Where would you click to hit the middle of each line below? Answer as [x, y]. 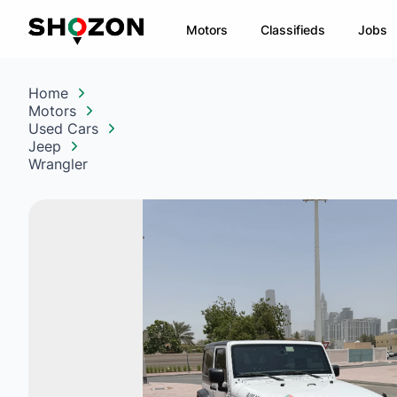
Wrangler [58, 164]
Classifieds [293, 29]
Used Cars [63, 128]
